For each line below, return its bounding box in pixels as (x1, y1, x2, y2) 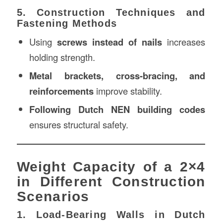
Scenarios (16, 188, 90, 204)
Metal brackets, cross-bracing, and (29, 68, 206, 82)
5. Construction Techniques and (16, 6, 206, 18)
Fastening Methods (16, 17, 117, 29)
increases (162, 35, 206, 48)
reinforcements (29, 84, 94, 98)
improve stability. (93, 84, 162, 97)
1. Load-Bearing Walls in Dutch (16, 209, 206, 220)
